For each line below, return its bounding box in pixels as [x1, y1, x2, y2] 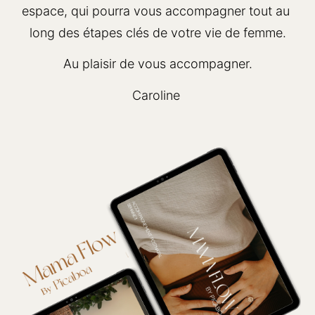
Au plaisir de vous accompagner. [63, 56, 252, 71]
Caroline [131, 87, 184, 103]
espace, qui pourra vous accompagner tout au [22, 3, 290, 18]
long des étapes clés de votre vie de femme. [29, 25, 286, 40]
